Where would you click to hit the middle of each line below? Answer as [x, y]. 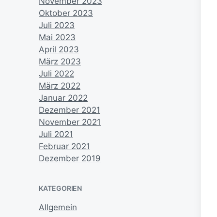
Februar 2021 [64, 147]
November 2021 [70, 122]
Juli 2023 [57, 25]
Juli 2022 [56, 74]
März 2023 [60, 62]
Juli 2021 [56, 134]
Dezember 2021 [70, 110]
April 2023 [59, 50]
